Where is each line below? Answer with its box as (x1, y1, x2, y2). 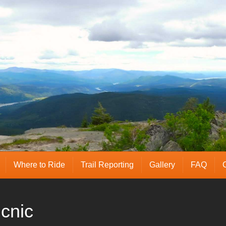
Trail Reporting (81, 160, 134, 169)
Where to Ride (14, 160, 66, 169)
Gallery (149, 160, 176, 169)
